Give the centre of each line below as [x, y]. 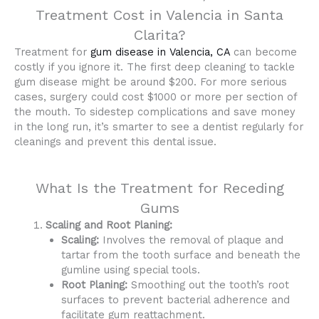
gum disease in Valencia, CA [160, 52]
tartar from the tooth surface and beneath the [181, 255]
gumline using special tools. [130, 270]
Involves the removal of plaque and [191, 240]
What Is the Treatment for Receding [159, 188]
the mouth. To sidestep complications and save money [155, 112]
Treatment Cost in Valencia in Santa [159, 15]
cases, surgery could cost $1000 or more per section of [156, 97]
